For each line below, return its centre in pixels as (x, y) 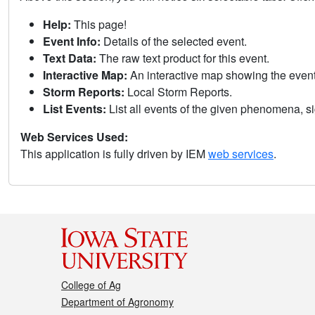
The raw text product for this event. (183, 58)
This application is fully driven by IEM (114, 154)
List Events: (75, 109)
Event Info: (72, 41)
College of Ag (91, 284)
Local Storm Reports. (178, 92)
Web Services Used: (74, 137)
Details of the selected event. (174, 41)
